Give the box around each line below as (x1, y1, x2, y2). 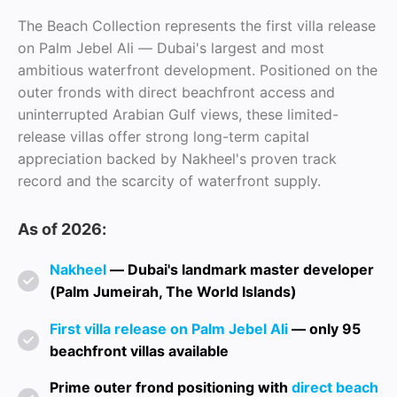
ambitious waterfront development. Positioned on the (18, 61, 378, 79)
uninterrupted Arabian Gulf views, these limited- (18, 105, 339, 123)
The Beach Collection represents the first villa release (18, 17, 376, 35)
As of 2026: (18, 220, 106, 238)
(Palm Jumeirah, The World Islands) (50, 283, 297, 300)
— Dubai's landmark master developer (106, 261, 374, 278)
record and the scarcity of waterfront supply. (18, 172, 321, 190)
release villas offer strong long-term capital (18, 128, 309, 145)
